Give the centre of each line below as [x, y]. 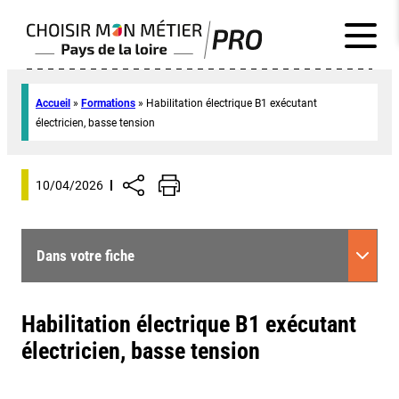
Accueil [53, 103]
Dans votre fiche [85, 256]
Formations [108, 103]
